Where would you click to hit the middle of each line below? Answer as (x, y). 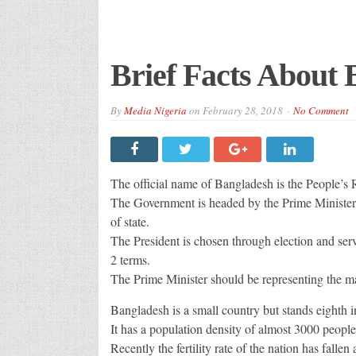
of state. (130, 221)
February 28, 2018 (242, 110)
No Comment (321, 110)
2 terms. (130, 259)
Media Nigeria (155, 110)
